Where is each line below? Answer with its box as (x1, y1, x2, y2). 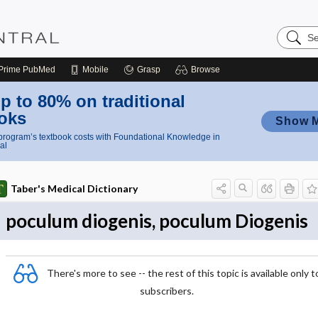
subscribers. (140, 285, 194, 297)
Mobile (82, 65, 109, 75)
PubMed (21, 65, 55, 75)
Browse (191, 65, 220, 75)
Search (276, 25, 312, 37)
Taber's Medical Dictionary (10, 182, 138, 194)
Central (276, 48, 313, 60)
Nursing (276, 36, 316, 48)
